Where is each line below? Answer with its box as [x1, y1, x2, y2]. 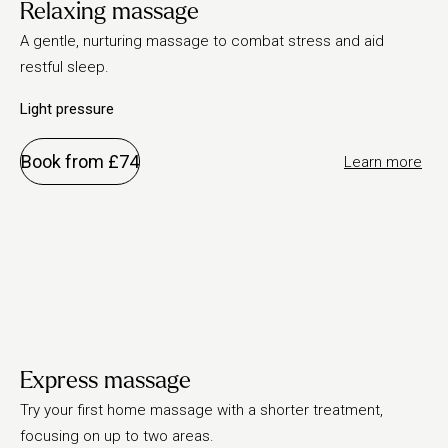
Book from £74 [21, 151, 139, 172]
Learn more [344, 152, 422, 171]
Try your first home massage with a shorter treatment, [20, 401, 383, 419]
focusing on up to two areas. [20, 427, 214, 445]
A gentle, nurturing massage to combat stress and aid [20, 32, 384, 50]
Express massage [20, 368, 191, 393]
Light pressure [20, 100, 114, 118]
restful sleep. [20, 58, 109, 76]
